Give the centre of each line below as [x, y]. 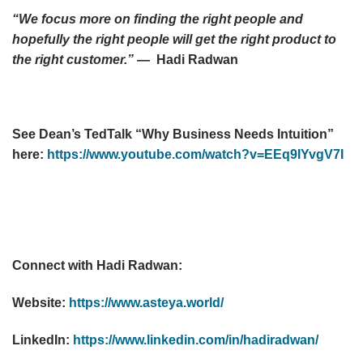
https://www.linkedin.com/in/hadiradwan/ [196, 340]
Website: [41, 302]
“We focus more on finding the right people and [158, 19]
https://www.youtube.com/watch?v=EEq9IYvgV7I [195, 154]
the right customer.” [75, 59]
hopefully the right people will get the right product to [174, 39]
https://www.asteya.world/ [146, 302]
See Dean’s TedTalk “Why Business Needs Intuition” [173, 134]
